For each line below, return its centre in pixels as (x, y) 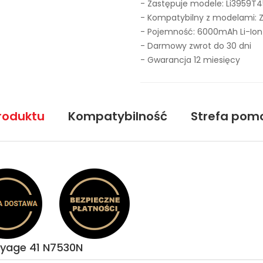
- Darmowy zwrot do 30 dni (196, 46)
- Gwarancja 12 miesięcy (190, 60)
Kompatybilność (117, 116)
